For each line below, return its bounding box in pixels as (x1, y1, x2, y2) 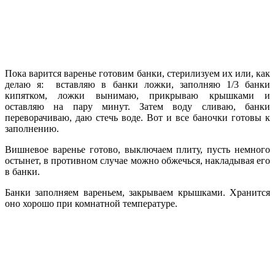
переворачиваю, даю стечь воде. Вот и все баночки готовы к (5, 112, 270, 123)
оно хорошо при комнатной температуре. (5, 198, 177, 209)
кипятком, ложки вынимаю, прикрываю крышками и (5, 90, 270, 101)
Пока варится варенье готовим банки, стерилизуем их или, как (5, 68, 270, 79)
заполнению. (5, 123, 59, 134)
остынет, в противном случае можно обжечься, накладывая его (5, 155, 270, 166)
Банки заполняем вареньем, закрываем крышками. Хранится (5, 187, 270, 198)
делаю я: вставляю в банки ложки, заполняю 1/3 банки (5, 79, 270, 90)
